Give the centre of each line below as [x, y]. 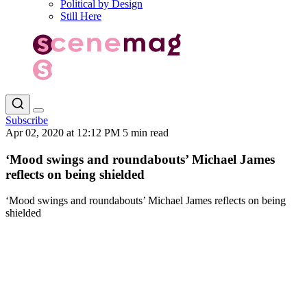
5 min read [146, 132]
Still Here [81, 16]
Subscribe [27, 120]
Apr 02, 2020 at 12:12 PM [64, 132]
